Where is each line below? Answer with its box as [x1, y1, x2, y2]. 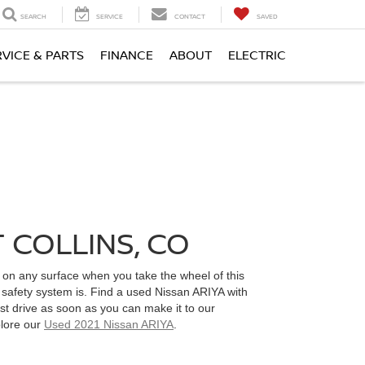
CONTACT [174, 11, 205, 21]
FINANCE [100, 46, 153, 64]
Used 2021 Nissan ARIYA [44, 318, 174, 331]
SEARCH [20, 11, 46, 21]
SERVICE [96, 11, 123, 21]
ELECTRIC [228, 46, 286, 64]
